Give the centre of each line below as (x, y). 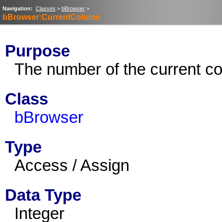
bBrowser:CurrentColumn (51, 17)
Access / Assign (72, 166)
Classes (46, 8)
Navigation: (18, 8)
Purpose (37, 51)
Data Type (43, 195)
